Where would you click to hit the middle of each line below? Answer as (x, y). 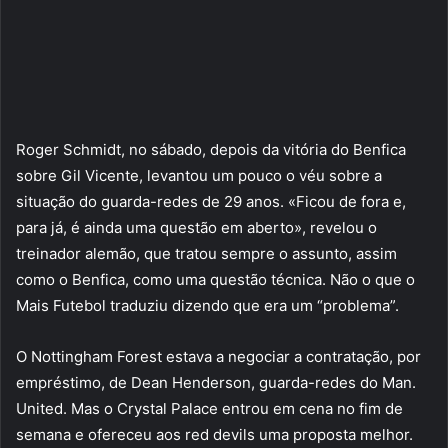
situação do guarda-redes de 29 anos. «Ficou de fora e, (211, 202)
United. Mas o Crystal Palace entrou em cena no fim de (209, 409)
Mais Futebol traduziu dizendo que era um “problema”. (207, 306)
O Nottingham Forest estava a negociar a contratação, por (218, 357)
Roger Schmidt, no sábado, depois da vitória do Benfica (211, 150)
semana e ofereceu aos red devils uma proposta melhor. (214, 435)
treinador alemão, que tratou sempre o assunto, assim (206, 254)
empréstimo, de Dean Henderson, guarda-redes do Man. (216, 383)
